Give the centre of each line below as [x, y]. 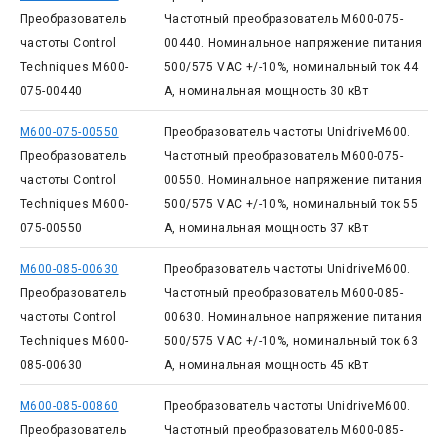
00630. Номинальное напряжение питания [293, 317]
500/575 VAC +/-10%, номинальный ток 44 [291, 67]
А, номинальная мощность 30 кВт [265, 91]
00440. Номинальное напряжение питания [293, 43]
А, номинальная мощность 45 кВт [265, 365]
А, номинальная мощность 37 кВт [265, 228]
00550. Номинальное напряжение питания [293, 180]
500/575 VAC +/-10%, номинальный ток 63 [291, 341]
